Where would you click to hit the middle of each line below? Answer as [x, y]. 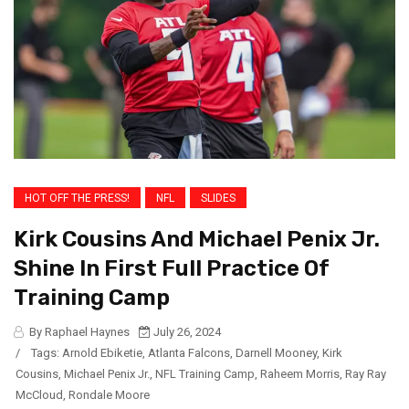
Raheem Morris [300, 374]
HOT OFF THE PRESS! [77, 199]
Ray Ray [366, 374]
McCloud [39, 395]
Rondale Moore [109, 395]
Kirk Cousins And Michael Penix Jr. [197, 240]
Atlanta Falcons [189, 353]
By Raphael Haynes [78, 332]
